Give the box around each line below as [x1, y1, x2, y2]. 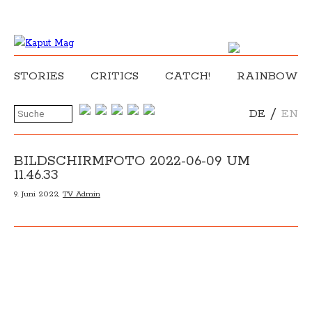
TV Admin [63, 189, 100, 199]
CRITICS [91, 69, 139, 84]
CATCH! [165, 69, 210, 84]
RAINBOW [237, 69, 298, 84]
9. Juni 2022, [14, 189, 63, 199]
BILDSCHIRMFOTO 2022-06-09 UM [14, 153, 250, 170]
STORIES [14, 69, 64, 84]
